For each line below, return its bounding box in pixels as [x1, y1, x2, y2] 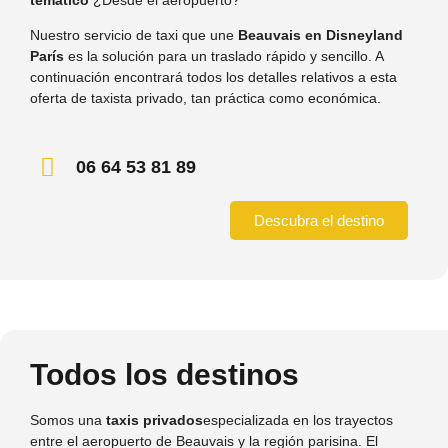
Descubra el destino [254, 211, 384, 229]
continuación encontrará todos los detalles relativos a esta [30, 69, 397, 86]
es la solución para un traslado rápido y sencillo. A [64, 48, 383, 65]
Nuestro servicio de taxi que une [30, 27, 238, 44]
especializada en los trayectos [203, 411, 393, 428]
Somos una [30, 411, 106, 428]
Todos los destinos [30, 357, 299, 391]
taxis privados [106, 411, 203, 428]
